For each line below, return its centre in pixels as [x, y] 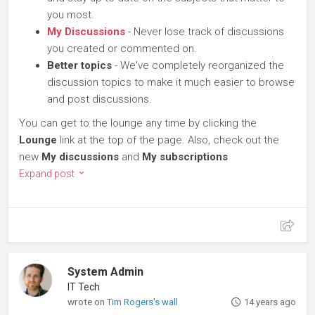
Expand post [48, 174]
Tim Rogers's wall [143, 302]
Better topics [79, 65]
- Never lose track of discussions [205, 32]
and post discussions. [99, 99]
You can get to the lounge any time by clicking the [138, 123]
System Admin [106, 272]
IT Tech [84, 287]
